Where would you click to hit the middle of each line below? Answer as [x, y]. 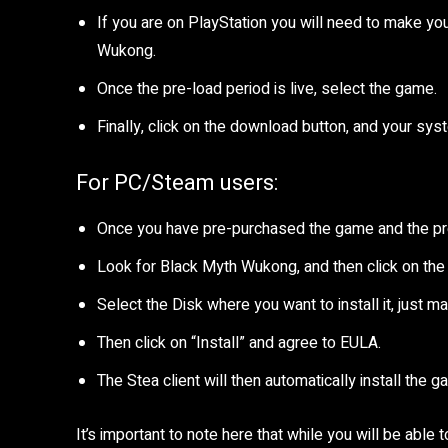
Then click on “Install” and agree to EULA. [239, 343]
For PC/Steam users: [177, 182]
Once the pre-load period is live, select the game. [267, 89]
